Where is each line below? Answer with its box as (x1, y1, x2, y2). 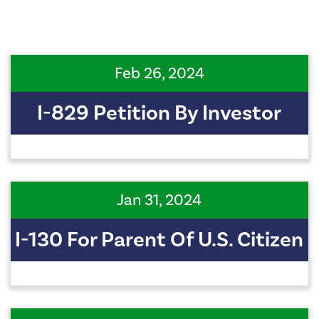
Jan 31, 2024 (117, 190, 202, 211)
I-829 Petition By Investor (37, 100, 282, 127)
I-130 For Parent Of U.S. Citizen (15, 226, 304, 254)
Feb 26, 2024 (114, 63, 204, 84)
